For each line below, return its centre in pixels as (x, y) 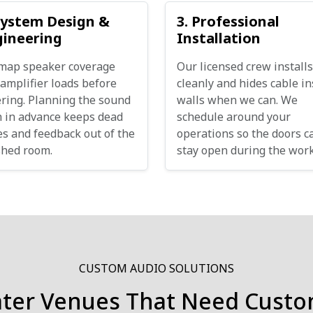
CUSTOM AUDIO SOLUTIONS (156, 268)
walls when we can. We (237, 100)
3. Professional (228, 21)
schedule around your (234, 117)
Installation (219, 38)
